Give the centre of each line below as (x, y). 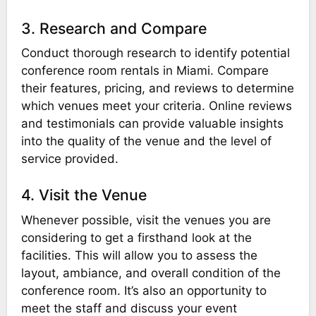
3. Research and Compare (114, 28)
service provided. (69, 159)
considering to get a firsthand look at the (136, 237)
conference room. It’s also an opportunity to (144, 290)
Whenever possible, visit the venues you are (146, 220)
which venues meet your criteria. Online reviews (156, 106)
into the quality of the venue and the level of (146, 141)
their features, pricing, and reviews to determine (157, 89)
